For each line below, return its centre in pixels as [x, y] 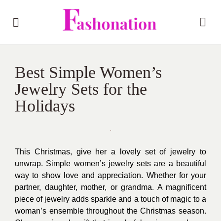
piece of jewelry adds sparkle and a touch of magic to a [110, 199]
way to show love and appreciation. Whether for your [110, 175]
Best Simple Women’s [88, 72]
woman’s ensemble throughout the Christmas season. [110, 211]
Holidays [45, 106]
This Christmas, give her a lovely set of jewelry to [110, 152]
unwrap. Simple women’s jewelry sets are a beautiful [110, 164]
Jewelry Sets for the [81, 89]
